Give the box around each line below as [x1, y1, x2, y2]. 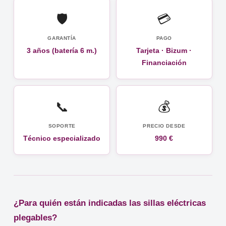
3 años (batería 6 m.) [27, 46, 97, 55]
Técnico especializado [23, 134, 101, 143]
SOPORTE [48, 123, 76, 129]
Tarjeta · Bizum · [136, 46, 192, 55]
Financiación [141, 59, 187, 67]
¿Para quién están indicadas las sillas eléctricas [14, 198, 206, 208]
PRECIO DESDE [143, 123, 186, 129]
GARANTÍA [47, 35, 76, 41]
